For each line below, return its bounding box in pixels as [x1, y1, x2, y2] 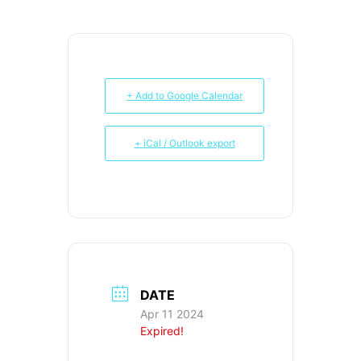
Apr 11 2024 [140, 307, 204, 322]
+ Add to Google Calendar [127, 89, 243, 102]
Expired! [140, 324, 184, 338]
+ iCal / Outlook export [134, 137, 235, 149]
